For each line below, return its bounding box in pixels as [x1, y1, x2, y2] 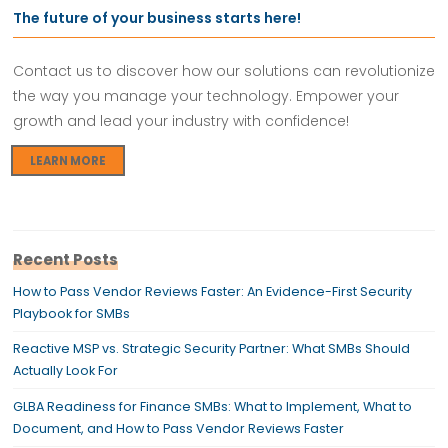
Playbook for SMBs [12, 304, 130, 322]
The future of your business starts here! [12, 7, 301, 28]
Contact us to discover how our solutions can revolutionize [12, 61, 435, 82]
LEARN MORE [29, 152, 106, 169]
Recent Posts [12, 248, 118, 270]
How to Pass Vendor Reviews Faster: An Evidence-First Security [12, 282, 412, 300]
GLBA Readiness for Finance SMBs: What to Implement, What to [12, 397, 412, 415]
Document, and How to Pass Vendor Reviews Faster [12, 419, 344, 437]
